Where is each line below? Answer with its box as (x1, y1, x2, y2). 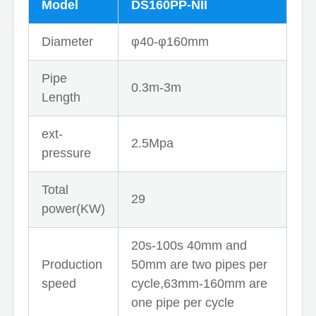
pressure (42, 145, 91, 160)
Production (42, 257, 102, 272)
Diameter (42, 34, 93, 49)
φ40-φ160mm (131, 34, 209, 49)
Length (42, 90, 80, 104)
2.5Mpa (131, 135, 174, 150)
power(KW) (42, 201, 105, 216)
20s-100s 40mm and (131, 238, 247, 253)
